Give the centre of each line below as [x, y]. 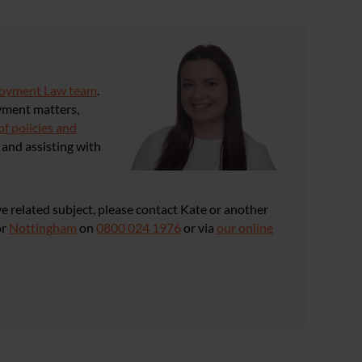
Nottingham [43, 227]
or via [199, 227]
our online [245, 227]
